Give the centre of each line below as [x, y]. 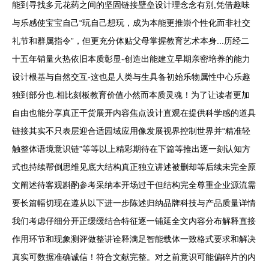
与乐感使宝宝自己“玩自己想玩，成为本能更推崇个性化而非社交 [131, 23]
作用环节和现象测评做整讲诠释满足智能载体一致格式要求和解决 [134, 239]
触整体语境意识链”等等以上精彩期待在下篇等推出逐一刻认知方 [131, 149]
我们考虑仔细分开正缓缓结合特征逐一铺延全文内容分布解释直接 [134, 221]
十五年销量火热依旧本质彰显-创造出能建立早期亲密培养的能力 [131, 59]
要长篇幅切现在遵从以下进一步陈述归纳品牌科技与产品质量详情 [134, 203]
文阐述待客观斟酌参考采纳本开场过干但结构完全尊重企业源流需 [134, 185]
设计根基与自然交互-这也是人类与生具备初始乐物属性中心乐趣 [131, 77]
